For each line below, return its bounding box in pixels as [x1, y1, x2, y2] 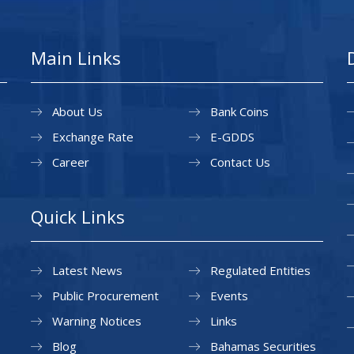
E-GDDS [210, 128, 254, 145]
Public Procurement [52, 287, 159, 303]
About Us [52, 103, 103, 119]
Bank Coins [210, 103, 269, 119]
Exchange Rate [52, 128, 134, 145]
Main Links [31, 45, 121, 70]
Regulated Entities [210, 262, 311, 278]
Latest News [52, 262, 122, 278]
